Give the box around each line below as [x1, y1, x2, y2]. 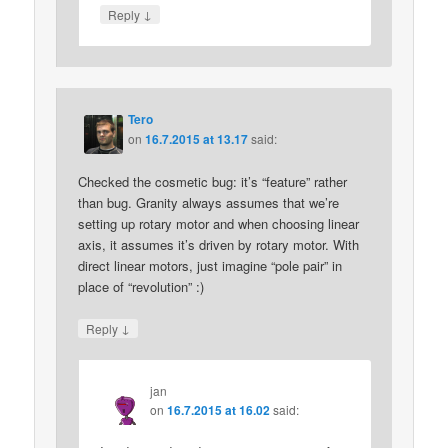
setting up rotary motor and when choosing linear [78, 213, 360, 233]
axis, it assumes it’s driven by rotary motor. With [78, 234, 360, 254]
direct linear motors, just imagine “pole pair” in [78, 255, 343, 275]
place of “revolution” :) [78, 276, 205, 296]
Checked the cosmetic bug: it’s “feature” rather [78, 171, 348, 191]
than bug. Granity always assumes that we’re [78, 192, 340, 212]
